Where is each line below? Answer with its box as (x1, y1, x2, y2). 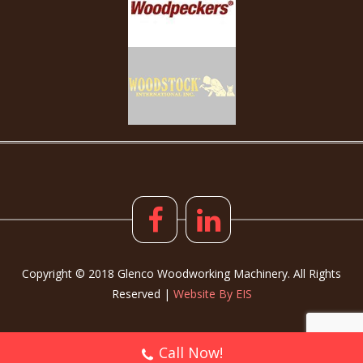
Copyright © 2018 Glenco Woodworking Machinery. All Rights (22, 266, 341, 282)
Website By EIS (173, 286, 252, 302)
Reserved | (111, 286, 173, 302)
